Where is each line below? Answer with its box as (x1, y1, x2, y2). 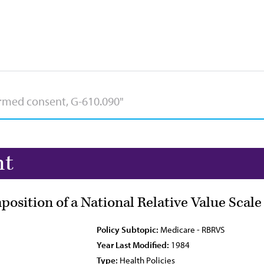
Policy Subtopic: (97, 224, 159, 235)
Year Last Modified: (97, 239, 169, 250)
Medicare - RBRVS (159, 224, 225, 235)
